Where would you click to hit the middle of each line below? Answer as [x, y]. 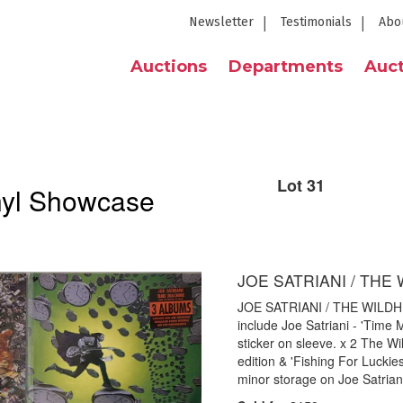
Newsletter [221, 22]
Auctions [169, 67]
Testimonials [316, 22]
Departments [286, 67]
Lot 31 [301, 185]
